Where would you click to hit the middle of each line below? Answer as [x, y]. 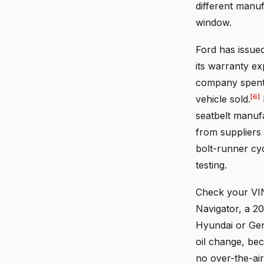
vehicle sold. [223, 99]
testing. [211, 165]
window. [214, 22]
